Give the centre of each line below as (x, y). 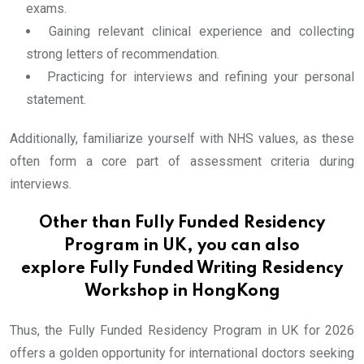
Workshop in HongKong (182, 292)
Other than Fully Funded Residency (182, 224)
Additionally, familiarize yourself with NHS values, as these (182, 139)
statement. (56, 100)
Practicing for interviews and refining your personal (201, 77)
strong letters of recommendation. (123, 54)
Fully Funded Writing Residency (216, 269)
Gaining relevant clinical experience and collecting (201, 32)
